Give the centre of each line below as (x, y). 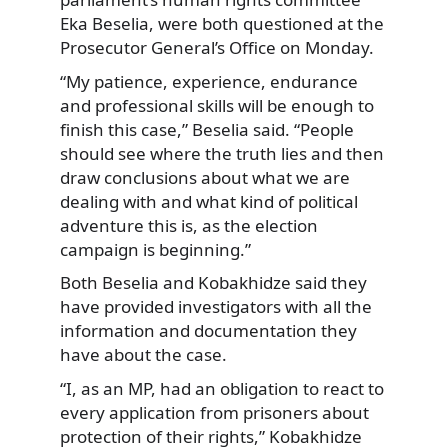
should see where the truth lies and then (222, 153)
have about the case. (143, 355)
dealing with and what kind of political (209, 201)
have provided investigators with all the (216, 307)
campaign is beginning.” (155, 249)
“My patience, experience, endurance (209, 81)
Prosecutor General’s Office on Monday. (217, 48)
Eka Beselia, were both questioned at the (222, 24)
